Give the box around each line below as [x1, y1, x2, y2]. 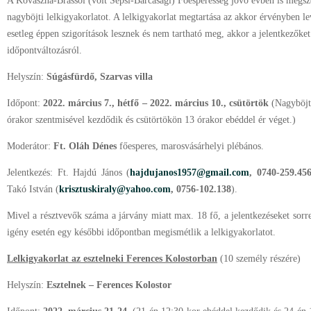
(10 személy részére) [220, 253, 301, 264]
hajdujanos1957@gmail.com [130, 167, 250, 178]
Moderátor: [7, 141, 53, 151]
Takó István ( [7, 184, 59, 194]
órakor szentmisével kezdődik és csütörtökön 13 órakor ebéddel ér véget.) [7, 115, 296, 125]
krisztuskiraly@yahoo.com [59, 184, 171, 194]
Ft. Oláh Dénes [53, 141, 119, 151]
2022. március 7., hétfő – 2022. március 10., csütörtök [43, 98, 269, 108]
